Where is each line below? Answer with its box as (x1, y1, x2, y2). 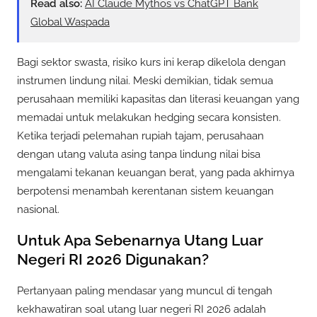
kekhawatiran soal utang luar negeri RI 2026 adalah (17, 302, 266, 316)
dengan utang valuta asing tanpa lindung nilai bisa (17, 147, 260, 161)
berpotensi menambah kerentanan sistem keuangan (17, 184, 274, 197)
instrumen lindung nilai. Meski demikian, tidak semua (17, 74, 273, 87)
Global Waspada (30, 15, 110, 28)
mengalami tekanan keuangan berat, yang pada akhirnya (17, 166, 294, 179)
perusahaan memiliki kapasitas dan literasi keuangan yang (17, 92, 299, 105)
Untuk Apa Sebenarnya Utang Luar (17, 231, 263, 250)
